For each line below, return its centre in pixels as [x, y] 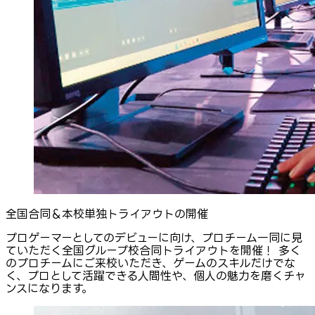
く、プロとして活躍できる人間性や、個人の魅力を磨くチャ [156, 276]
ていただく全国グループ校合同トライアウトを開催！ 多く [153, 251]
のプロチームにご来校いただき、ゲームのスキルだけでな [150, 263]
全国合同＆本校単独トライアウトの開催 [107, 214]
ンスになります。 [49, 289]
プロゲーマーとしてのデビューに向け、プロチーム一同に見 [154, 238]
